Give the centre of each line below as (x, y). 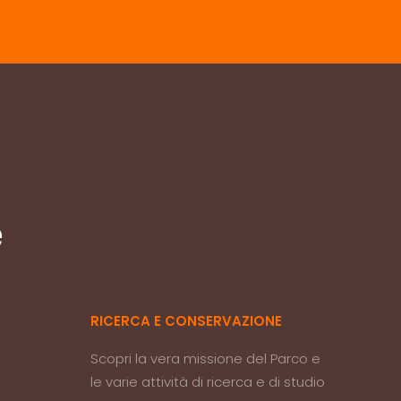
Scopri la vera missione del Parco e (206, 358)
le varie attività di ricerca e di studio (208, 382)
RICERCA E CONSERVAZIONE (187, 321)
